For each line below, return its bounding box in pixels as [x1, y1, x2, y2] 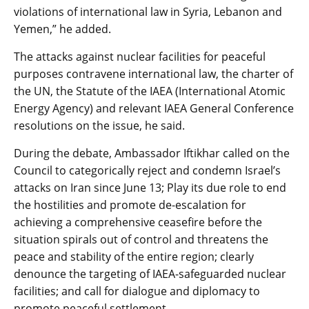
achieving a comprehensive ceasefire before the [14, 214, 262, 230]
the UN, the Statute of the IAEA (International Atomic [14, 83, 286, 99]
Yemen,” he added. [14, 21, 111, 37]
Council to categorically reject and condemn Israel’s [14, 162, 281, 178]
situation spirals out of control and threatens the [14, 231, 268, 247]
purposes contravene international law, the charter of [14, 66, 293, 81]
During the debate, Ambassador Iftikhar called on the [14, 145, 290, 161]
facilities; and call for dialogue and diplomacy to [14, 283, 260, 299]
